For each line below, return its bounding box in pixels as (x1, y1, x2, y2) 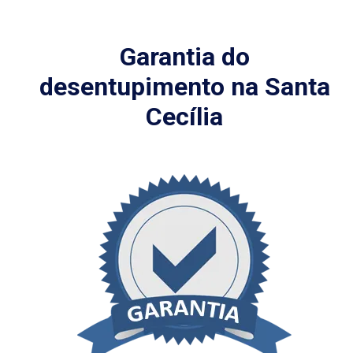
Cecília (146, 101, 223, 132)
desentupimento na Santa (39, 71, 330, 102)
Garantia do (119, 41, 250, 72)
